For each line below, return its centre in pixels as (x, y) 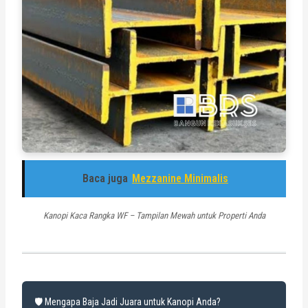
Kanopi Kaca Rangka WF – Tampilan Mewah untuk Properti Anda (154, 215)
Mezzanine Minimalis (180, 178)
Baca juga (105, 178)
